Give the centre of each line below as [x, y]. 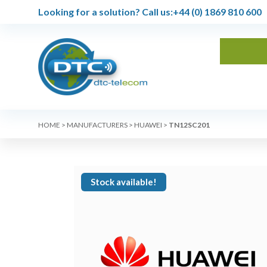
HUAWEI [148, 125]
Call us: [156, 12]
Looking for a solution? [89, 12]
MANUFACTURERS [97, 125]
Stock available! [123, 181]
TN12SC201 [189, 125]
